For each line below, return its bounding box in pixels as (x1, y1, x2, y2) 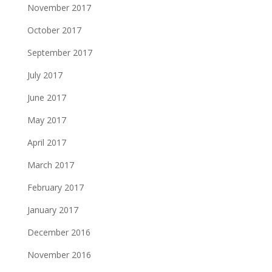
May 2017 (27, 114, 66, 126)
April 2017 (27, 136, 66, 148)
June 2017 (27, 91, 66, 103)
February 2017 (27, 181, 84, 193)
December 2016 (27, 226, 90, 238)
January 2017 (27, 203, 78, 216)
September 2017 (27, 46, 92, 58)
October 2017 (27, 24, 81, 36)
